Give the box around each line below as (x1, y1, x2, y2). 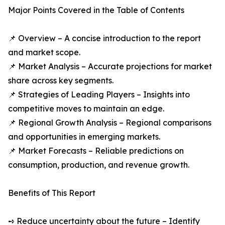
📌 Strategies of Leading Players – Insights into (8, 89, 190, 100)
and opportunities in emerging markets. (8, 132, 160, 142)
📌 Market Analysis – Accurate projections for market (8, 61, 212, 72)
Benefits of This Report (8, 188, 95, 198)
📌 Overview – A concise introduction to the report (8, 33, 201, 44)
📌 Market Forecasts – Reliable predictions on (8, 146, 184, 156)
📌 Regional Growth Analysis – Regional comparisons (8, 118, 211, 128)
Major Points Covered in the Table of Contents (8, 5, 184, 16)
